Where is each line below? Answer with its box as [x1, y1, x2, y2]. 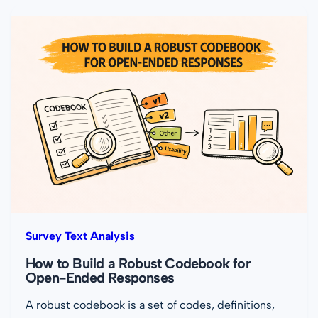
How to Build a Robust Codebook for [26, 254, 251, 272]
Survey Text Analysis [26, 229, 135, 243]
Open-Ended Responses [26, 268, 174, 286]
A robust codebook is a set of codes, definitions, [26, 297, 275, 312]
